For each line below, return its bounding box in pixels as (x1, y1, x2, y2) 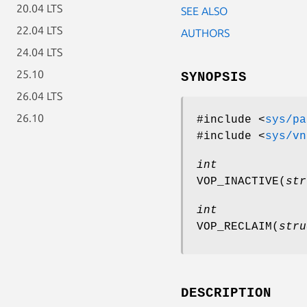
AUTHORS (181, 26, 230, 39)
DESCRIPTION (181, 285, 271, 301)
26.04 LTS (16, 90, 62, 102)
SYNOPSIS (181, 69, 247, 85)
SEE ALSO (181, 4, 228, 17)
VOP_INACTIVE (197, 175, 279, 188)
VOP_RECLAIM (197, 220, 272, 233)
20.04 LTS (16, 2, 62, 14)
